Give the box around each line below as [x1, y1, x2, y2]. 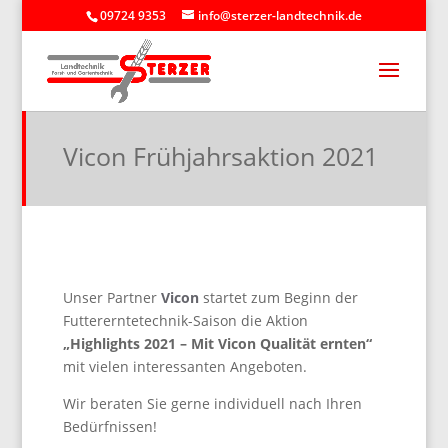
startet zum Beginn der [198, 288, 358, 307]
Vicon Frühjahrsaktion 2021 [62, 139, 378, 173]
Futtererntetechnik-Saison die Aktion [62, 311, 308, 330]
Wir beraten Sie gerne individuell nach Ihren [62, 394, 362, 413]
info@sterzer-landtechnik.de [197, 7, 362, 24]
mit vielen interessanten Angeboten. [62, 357, 307, 376]
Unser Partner [62, 288, 161, 307]
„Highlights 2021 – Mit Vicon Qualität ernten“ [62, 334, 372, 353]
